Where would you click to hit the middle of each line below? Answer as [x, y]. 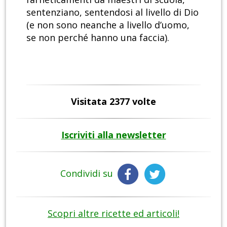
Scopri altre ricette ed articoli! [113, 214]
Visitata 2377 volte [113, 102]
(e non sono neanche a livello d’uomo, [108, 25]
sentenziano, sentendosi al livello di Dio [112, 12]
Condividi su [88, 174]
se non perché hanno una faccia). [98, 38]
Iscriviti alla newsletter [113, 135]
